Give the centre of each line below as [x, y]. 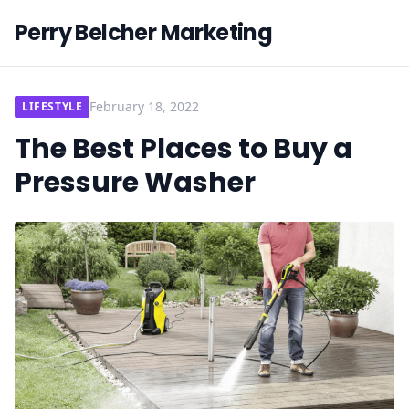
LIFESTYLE [52, 106]
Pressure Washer [135, 183]
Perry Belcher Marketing [144, 32]
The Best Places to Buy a [184, 149]
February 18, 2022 [145, 106]
